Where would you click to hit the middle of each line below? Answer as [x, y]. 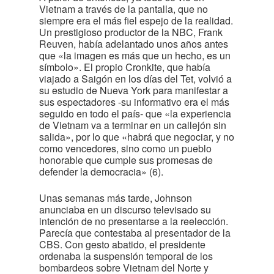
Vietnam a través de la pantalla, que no [124, 9]
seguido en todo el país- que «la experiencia [135, 113]
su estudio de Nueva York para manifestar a [134, 90]
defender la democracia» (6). [101, 172]
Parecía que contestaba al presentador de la [135, 233]
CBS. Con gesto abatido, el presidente [122, 244]
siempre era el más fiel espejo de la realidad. [136, 20]
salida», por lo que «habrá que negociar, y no [137, 137]
